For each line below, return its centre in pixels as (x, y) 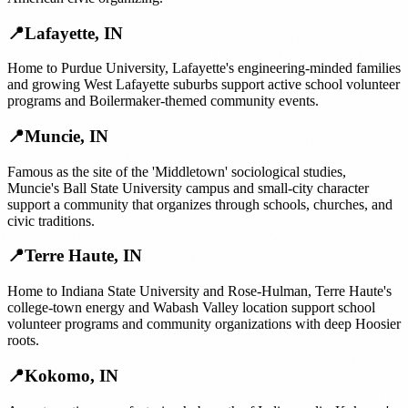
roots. (23, 341)
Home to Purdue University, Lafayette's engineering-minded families (204, 68)
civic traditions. (51, 220)
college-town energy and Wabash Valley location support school (191, 308)
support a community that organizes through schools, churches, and (200, 204)
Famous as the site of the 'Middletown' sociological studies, (177, 171)
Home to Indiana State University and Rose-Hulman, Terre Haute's (199, 291)
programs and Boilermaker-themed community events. (163, 101)
